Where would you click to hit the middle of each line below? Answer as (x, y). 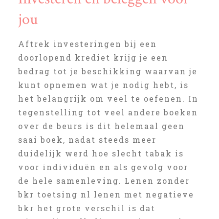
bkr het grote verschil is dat (87, 208)
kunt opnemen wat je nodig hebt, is (103, 85)
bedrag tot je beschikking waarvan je (108, 71)
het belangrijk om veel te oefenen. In (108, 99)
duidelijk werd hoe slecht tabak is (101, 153)
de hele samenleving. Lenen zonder (104, 181)
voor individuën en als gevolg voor (103, 167)
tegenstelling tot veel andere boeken (108, 112)
